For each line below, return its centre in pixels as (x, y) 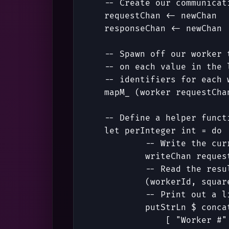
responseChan (135, 29)
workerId (171, 182)
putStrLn (166, 208)
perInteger (150, 131)
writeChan (168, 157)
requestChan (132, 16)
